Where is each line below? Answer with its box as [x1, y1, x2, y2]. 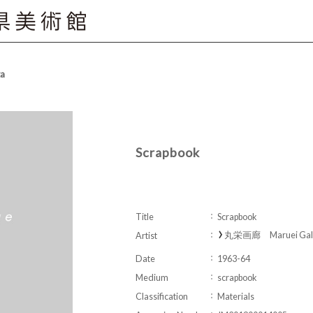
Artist [136, 230, 157, 241]
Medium [136, 272, 168, 283]
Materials [217, 291, 254, 302]
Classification [136, 291, 188, 302]
